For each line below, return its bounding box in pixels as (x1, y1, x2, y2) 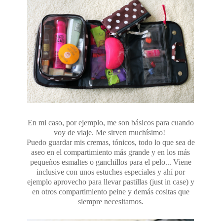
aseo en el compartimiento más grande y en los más (31, 147, 190, 156)
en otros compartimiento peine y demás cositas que (32, 187, 189, 196)
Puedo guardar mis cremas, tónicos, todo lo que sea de (26, 138, 195, 147)
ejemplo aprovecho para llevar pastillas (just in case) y (27, 177, 194, 186)
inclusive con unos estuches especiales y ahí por (36, 167, 185, 176)
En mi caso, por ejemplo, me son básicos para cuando (27, 118, 194, 127)
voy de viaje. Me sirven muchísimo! (54, 128, 167, 137)
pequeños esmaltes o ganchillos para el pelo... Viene (30, 157, 191, 166)
